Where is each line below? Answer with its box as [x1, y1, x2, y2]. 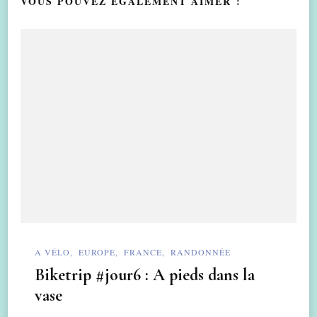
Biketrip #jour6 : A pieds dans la [35, 265, 255, 286]
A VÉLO [35, 246, 70, 258]
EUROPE [79, 246, 115, 258]
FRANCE [124, 246, 162, 258]
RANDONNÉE [171, 246, 231, 258]
